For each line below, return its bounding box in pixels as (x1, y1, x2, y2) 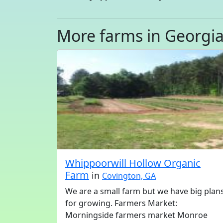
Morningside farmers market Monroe (65, 210, 208, 221)
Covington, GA (102, 170, 156, 181)
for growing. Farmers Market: (65, 198, 177, 209)
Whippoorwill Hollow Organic (65, 156, 201, 170)
